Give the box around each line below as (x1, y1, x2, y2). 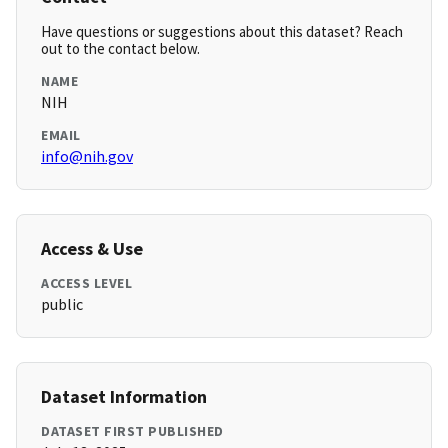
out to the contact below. (41, 39, 200, 59)
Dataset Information (41, 385, 207, 409)
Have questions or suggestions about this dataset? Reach (41, 22, 403, 42)
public (41, 294, 83, 315)
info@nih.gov (41, 146, 133, 167)
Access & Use (41, 237, 143, 261)
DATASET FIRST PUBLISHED (41, 422, 224, 441)
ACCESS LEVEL (41, 274, 132, 293)
